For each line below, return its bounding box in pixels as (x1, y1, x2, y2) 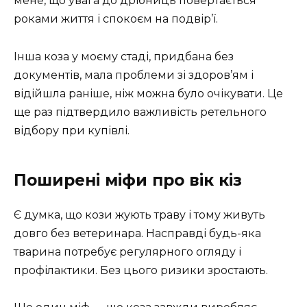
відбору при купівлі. (14, 123, 130, 137)
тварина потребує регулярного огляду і (14, 245, 241, 258)
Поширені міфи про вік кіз (14, 170, 242, 190)
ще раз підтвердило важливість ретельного (14, 105, 267, 119)
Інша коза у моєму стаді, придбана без (14, 49, 234, 63)
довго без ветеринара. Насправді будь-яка (14, 226, 261, 240)
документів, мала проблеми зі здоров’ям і (14, 68, 254, 82)
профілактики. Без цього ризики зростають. (14, 263, 268, 277)
